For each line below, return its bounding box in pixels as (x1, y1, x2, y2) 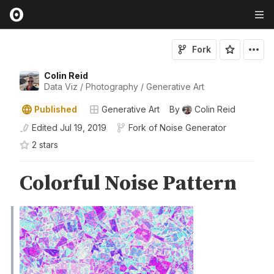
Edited (32, 122, 57, 133)
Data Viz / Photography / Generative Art (44, 81, 204, 92)
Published (34, 104, 77, 114)
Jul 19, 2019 (60, 122, 106, 133)
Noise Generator (160, 122, 226, 133)
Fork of (128, 122, 157, 133)
